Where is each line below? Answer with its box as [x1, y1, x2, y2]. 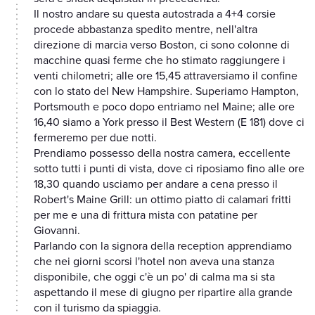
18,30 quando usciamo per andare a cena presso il [34, 177, 278, 192]
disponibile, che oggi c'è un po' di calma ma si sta [34, 270, 275, 285]
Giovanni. [34, 224, 80, 238]
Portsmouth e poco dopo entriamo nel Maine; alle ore [34, 100, 295, 115]
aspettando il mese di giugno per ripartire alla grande [34, 285, 292, 300]
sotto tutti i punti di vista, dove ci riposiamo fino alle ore [34, 162, 304, 176]
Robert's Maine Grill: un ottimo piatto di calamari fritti [34, 193, 291, 207]
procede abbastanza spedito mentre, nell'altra [34, 22, 257, 37]
